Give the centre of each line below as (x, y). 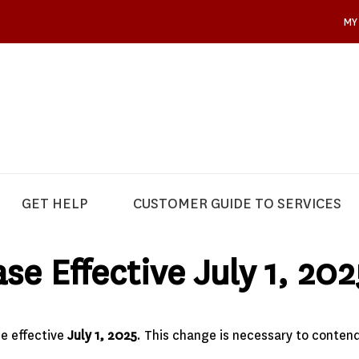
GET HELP (55, 204)
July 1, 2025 (102, 335)
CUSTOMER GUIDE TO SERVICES (237, 204)
